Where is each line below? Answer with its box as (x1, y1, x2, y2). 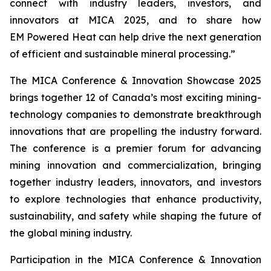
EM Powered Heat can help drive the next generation (10, 31, 261, 43)
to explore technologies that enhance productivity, (10, 193, 261, 205)
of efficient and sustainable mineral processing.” (10, 48, 235, 60)
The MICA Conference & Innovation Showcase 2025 (10, 74, 261, 87)
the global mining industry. (10, 227, 132, 239)
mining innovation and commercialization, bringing (10, 159, 261, 171)
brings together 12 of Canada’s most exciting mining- (10, 91, 261, 103)
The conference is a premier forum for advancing (10, 142, 261, 154)
